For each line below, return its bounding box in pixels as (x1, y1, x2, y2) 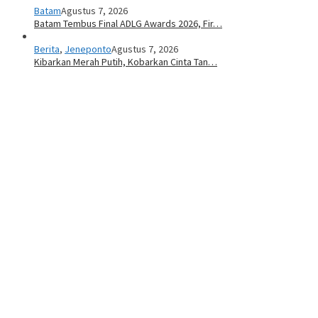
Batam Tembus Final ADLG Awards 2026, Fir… (34, 17, 222, 31)
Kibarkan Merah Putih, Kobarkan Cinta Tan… (34, 55, 217, 69)
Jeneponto (65, 43, 111, 56)
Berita (34, 43, 60, 56)
